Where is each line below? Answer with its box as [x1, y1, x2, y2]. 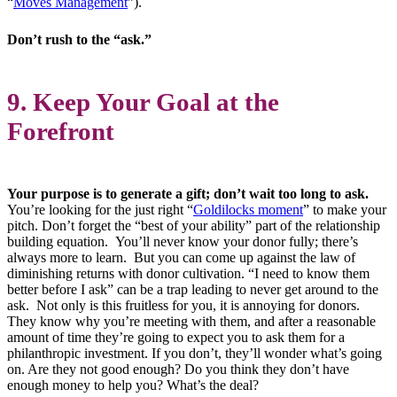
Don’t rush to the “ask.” [7, 32, 152, 48]
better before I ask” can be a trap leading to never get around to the [7, 281, 378, 297]
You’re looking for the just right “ [7, 201, 193, 217]
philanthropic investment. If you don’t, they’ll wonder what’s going [7, 345, 382, 361]
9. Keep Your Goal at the [7, 88, 279, 116]
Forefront [7, 117, 114, 145]
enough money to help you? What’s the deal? [7, 377, 259, 393]
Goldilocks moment [193, 201, 303, 217]
